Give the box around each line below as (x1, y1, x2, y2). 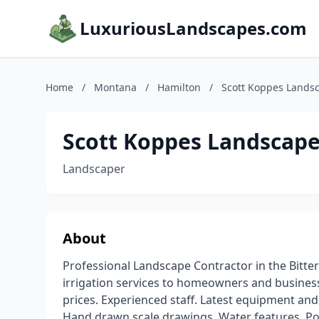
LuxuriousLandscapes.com (80, 16, 307, 40)
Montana (94, 80, 137, 94)
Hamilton (157, 80, 201, 94)
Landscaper (63, 161, 125, 177)
